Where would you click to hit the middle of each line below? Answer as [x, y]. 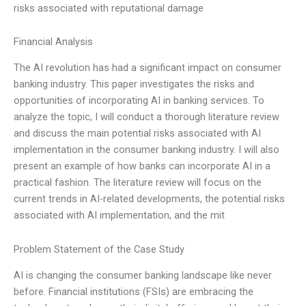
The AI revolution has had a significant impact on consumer [148, 68]
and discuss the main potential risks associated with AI [137, 134]
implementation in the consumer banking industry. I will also [147, 150]
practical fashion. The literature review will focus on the [138, 183]
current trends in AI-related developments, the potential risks [149, 199]
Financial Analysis [53, 42]
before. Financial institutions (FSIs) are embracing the [134, 292]
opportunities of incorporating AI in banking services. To [139, 101]
